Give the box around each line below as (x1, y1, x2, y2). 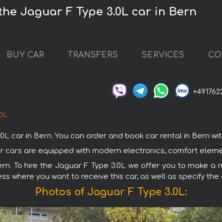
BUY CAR (6, 51, 44, 60)
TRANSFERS (68, 51, 118, 60)
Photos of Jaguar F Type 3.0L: (35, 186, 187, 198)
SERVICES (142, 51, 184, 60)
